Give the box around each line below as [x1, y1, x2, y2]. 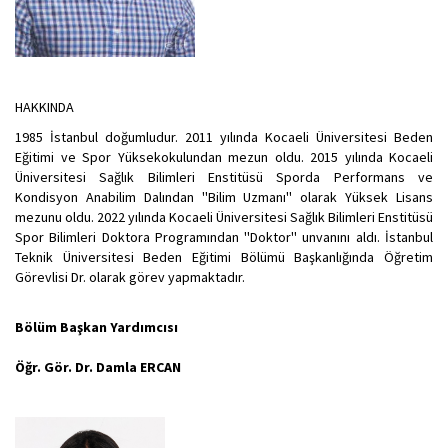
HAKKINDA [15, 98, 77, 117]
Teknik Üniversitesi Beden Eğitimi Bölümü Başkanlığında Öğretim [15, 248, 433, 267]
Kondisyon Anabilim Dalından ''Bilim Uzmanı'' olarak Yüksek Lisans [15, 188, 433, 207]
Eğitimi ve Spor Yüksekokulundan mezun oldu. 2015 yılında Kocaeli [15, 148, 433, 167]
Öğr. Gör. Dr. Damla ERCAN [15, 358, 184, 377]
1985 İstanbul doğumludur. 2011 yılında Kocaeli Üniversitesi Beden [15, 128, 433, 147]
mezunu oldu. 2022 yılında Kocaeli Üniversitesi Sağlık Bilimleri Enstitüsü [15, 208, 433, 227]
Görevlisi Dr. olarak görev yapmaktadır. [15, 268, 245, 287]
